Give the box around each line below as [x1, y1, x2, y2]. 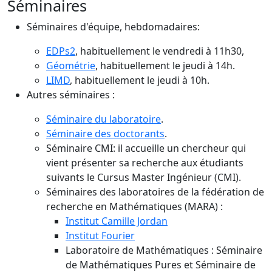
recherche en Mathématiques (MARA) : [46, 200, 223, 214]
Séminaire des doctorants [46, 127, 165, 141]
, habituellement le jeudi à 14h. [95, 59, 235, 73]
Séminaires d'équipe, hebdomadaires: [27, 20, 200, 34]
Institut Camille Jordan [66, 214, 168, 228]
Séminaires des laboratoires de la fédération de [46, 185, 264, 199]
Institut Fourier [66, 229, 135, 243]
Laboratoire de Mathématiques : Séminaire [66, 243, 262, 257]
